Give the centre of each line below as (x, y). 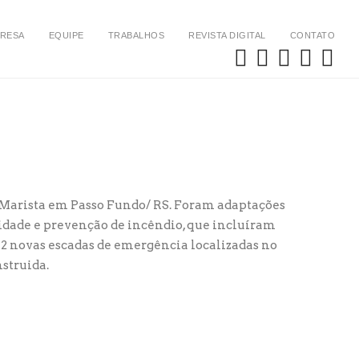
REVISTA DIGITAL (227, 35)
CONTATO (312, 35)
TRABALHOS (136, 35)
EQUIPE (66, 35)
